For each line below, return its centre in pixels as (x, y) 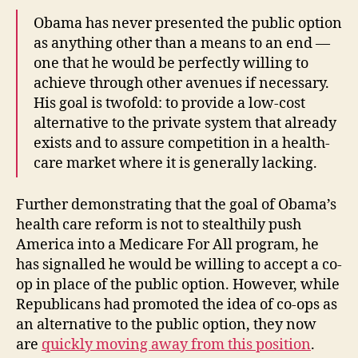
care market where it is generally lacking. (175, 163)
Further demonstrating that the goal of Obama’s (176, 205)
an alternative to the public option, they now (166, 325)
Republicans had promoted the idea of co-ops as (177, 305)
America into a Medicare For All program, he (167, 245)
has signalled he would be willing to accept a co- (179, 265)
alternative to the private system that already (185, 123)
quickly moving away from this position (176, 345)
